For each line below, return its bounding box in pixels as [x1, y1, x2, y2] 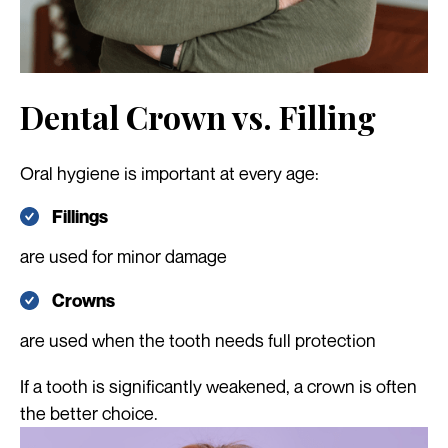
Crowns [52, 289, 115, 311]
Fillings [52, 206, 108, 228]
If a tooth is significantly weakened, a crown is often [20, 374, 417, 397]
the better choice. [20, 401, 158, 424]
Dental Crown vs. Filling [20, 95, 376, 139]
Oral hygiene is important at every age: [20, 162, 319, 185]
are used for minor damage [20, 245, 227, 268]
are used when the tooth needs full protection [20, 328, 376, 351]
